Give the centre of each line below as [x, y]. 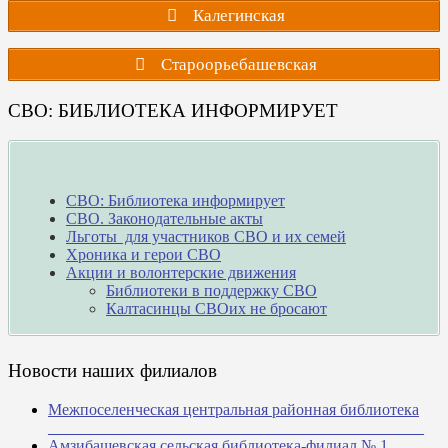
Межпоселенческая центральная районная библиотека [233, 409]
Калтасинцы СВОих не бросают [216, 309]
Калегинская [236, 16]
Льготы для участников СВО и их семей [206, 237]
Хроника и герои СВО [143, 255]
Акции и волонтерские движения [181, 273]
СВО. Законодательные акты [164, 219]
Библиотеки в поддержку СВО [211, 291]
